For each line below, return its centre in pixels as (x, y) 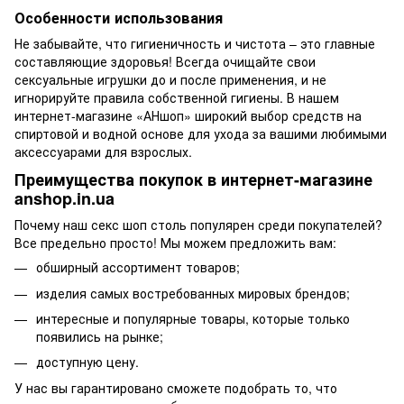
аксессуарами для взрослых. (103, 151)
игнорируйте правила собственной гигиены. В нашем (177, 97)
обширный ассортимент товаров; (138, 267)
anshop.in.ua (64, 198)
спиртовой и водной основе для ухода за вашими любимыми (201, 133)
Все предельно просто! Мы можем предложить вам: (175, 243)
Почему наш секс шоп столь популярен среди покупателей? (198, 225)
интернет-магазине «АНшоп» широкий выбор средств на (188, 115)
